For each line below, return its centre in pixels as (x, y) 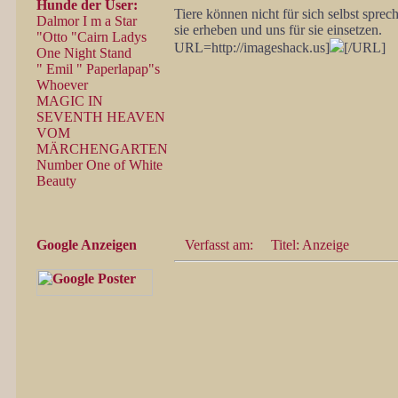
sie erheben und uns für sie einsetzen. (278, 30)
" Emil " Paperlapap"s (98, 69)
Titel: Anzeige (305, 245)
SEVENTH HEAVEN (101, 117)
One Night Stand (84, 53)
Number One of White (99, 165)
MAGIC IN (70, 101)
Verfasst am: (221, 245)
